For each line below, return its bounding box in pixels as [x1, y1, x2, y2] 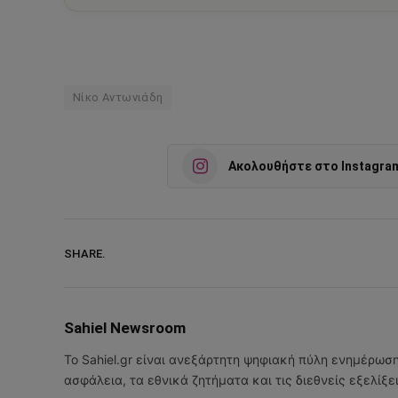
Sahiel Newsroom [64, 319, 186, 338]
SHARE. [64, 246, 106, 260]
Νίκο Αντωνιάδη [73, 91, 163, 105]
